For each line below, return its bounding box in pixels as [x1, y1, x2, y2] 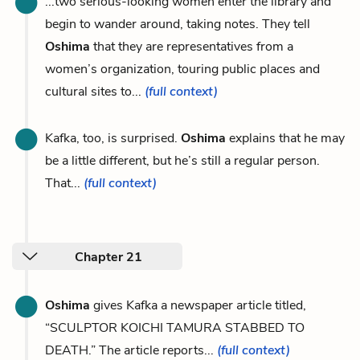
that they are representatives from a [90, 37, 293, 55]
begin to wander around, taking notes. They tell [45, 14, 310, 33]
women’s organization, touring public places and [45, 59, 320, 78]
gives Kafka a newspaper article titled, [90, 296, 306, 314]
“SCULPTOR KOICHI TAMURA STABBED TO [45, 318, 305, 337]
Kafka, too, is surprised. [45, 129, 181, 147]
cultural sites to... [45, 82, 145, 100]
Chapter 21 [75, 247, 142, 266]
